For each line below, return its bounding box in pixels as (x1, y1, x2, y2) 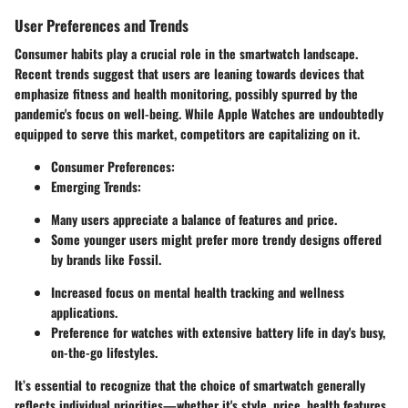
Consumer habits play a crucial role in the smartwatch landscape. (15, 44, 358, 64)
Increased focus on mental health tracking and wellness (51, 282, 344, 302)
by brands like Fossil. (51, 250, 161, 270)
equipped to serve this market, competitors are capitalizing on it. (15, 124, 360, 144)
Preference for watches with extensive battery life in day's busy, (51, 322, 385, 342)
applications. (51, 302, 117, 322)
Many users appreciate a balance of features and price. (51, 209, 337, 229)
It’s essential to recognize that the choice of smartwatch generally (15, 375, 365, 395)
